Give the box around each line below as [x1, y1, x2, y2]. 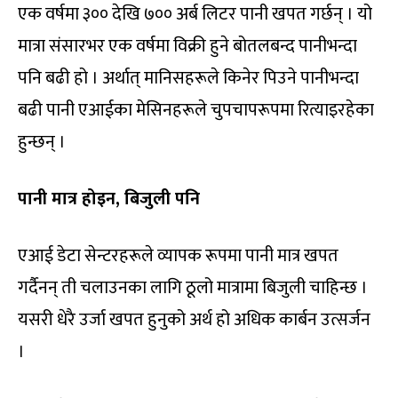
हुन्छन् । [18, 127, 66, 158]
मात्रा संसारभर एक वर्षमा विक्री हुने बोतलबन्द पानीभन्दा [18, 31, 357, 62]
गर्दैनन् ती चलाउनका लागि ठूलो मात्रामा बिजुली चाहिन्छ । [18, 273, 368, 304]
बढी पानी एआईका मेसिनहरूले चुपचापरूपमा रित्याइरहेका [18, 95, 374, 126]
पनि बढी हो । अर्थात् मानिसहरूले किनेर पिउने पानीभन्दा [18, 63, 359, 94]
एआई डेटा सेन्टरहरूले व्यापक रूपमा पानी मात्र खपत [18, 241, 338, 272]
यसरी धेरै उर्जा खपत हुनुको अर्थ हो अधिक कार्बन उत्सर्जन [18, 305, 370, 336]
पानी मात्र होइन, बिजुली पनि [18, 184, 200, 215]
